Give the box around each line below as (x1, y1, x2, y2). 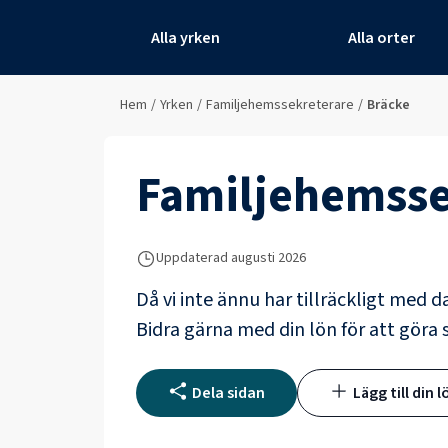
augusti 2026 (231, 248, 306, 268)
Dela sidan (192, 382, 265, 404)
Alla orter (348, 26, 416, 49)
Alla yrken (150, 26, 220, 49)
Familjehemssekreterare (206, 95, 354, 115)
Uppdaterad (156, 248, 228, 268)
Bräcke (367, 95, 410, 115)
